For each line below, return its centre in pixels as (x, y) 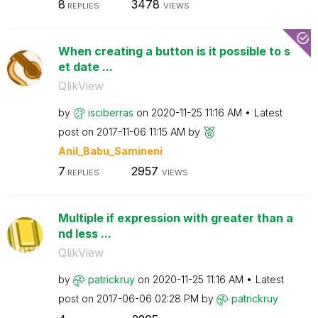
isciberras (110, 112)
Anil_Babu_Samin (102, 150)
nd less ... (84, 234)
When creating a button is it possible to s (174, 51)
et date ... (85, 66)
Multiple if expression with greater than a (175, 218)
